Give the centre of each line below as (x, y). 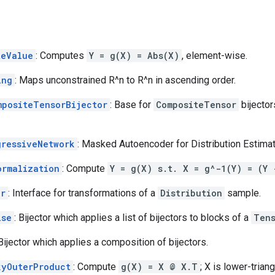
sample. (243, 193)
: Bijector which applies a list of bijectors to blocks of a (133, 217)
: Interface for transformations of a (83, 193)
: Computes (61, 55)
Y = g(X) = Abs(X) (134, 55)
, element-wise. (215, 55)
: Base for (132, 104)
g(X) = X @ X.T (159, 266)
